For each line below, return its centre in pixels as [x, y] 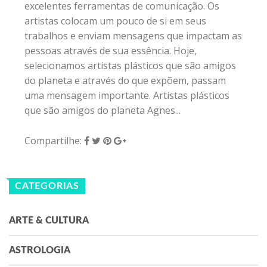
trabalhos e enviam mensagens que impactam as [133, 36]
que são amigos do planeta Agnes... [103, 111]
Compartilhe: [54, 141]
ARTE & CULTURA [49, 221]
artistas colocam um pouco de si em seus [115, 21]
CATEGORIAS [47, 186]
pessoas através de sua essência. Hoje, [111, 51]
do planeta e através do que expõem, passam [125, 81]
